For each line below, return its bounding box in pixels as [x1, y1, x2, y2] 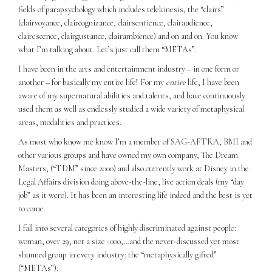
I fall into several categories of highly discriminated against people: [18, 223, 236, 234]
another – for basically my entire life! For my [18, 77, 166, 88]
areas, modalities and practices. [18, 117, 121, 128]
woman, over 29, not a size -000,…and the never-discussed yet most [18, 236, 239, 247]
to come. [18, 203, 46, 214]
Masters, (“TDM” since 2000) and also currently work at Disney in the [18, 163, 249, 174]
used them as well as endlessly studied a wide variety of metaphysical [18, 104, 244, 115]
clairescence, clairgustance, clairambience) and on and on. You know [18, 31, 238, 42]
